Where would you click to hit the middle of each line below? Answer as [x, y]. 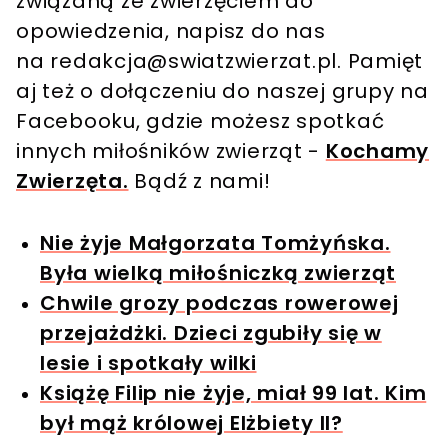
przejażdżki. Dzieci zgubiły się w [211, 333]
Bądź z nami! [199, 181]
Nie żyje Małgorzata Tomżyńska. [215, 243]
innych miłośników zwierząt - [171, 151]
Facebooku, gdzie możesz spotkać [200, 121]
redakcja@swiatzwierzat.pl [193, 61]
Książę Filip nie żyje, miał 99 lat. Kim [233, 393]
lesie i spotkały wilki [148, 363]
